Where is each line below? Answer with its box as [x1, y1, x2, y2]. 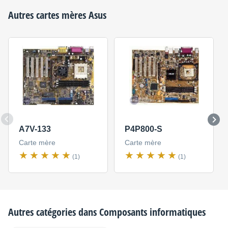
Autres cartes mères [8, 8, 89, 22]
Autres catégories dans [8, 205, 99, 219]
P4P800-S [124, 125, 162, 134]
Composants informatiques [99, 205, 206, 219]
